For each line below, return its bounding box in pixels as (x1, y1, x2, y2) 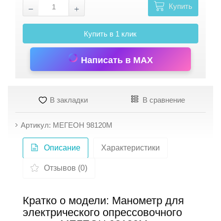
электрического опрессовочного (23, 206, 183, 219)
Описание (44, 144, 81, 152)
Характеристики (101, 144, 160, 152)
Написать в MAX (78, 55, 153, 65)
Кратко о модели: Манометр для (23, 194, 184, 207)
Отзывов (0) (44, 164, 88, 172)
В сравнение (141, 96, 185, 104)
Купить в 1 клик (84, 30, 137, 38)
